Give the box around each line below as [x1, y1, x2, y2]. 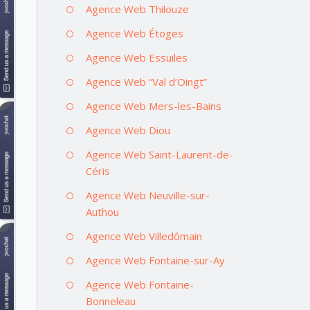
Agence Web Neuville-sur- [85, 188, 210, 202]
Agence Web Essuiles [85, 50, 188, 64]
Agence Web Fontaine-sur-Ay [85, 253, 225, 267]
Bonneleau [85, 293, 136, 308]
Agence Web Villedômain [85, 228, 202, 243]
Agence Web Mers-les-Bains [85, 98, 221, 113]
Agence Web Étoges [85, 26, 183, 40]
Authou [85, 204, 119, 219]
